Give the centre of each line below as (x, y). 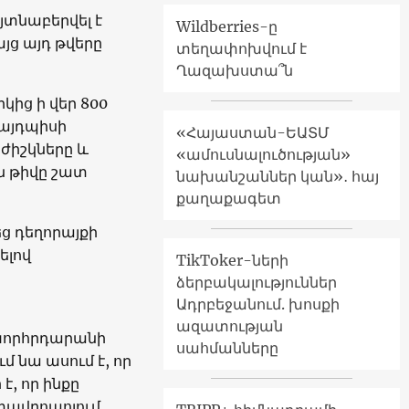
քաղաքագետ (229, 199)
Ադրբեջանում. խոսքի (258, 304)
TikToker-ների (232, 261)
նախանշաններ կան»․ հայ (278, 177)
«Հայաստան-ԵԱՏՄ (253, 133)
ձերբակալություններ (257, 283)
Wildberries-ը (227, 27)
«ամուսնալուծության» (263, 155)
